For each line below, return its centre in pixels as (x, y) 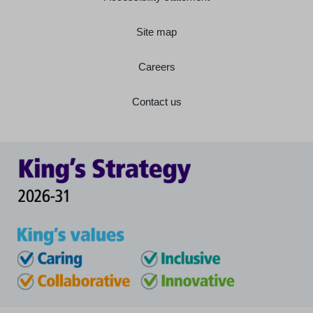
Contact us (156, 101)
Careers (156, 66)
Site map (156, 31)
